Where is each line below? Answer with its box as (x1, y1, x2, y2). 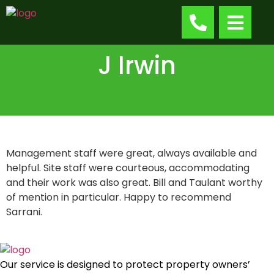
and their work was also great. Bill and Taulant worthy (6, 176, 262, 190)
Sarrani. (6, 205, 42, 219)
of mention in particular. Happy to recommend (6, 190, 231, 204)
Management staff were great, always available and (6, 146, 257, 160)
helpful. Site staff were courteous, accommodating (6, 161, 250, 175)
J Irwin (98, 48, 176, 83)
